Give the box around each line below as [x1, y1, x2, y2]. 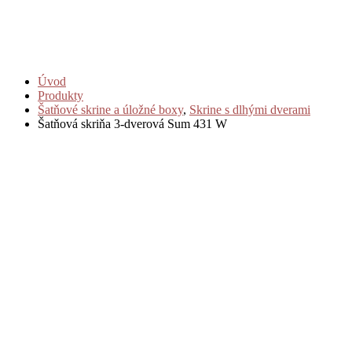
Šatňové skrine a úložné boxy [38, 102, 183, 116]
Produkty [38, 88, 83, 102]
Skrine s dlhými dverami [189, 102, 310, 116]
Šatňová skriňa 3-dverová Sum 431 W [38, 116, 227, 130]
